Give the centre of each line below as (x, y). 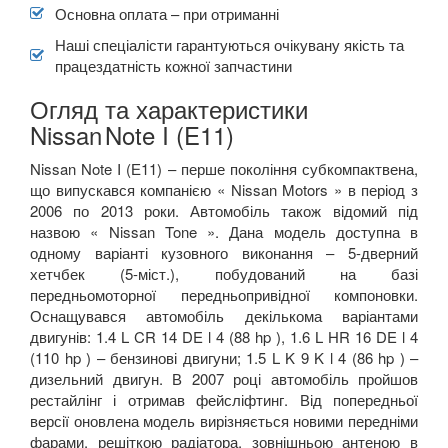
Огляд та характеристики (169, 108)
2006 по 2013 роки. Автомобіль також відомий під (224, 210)
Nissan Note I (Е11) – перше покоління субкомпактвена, (224, 168)
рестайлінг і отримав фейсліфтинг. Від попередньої (224, 399)
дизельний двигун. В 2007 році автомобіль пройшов (224, 378)
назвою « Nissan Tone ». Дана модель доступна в (224, 231)
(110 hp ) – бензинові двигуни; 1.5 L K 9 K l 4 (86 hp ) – (224, 357)
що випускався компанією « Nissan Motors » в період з (224, 189)
